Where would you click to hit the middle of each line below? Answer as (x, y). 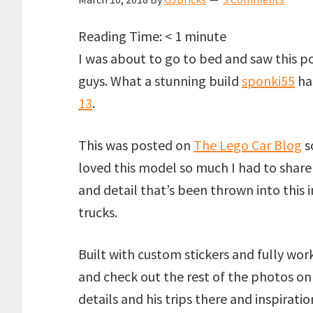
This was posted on (136, 145)
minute (205, 36)
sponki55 (268, 81)
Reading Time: (122, 36)
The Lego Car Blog (248, 145)
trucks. (98, 212)
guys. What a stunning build (160, 81)
